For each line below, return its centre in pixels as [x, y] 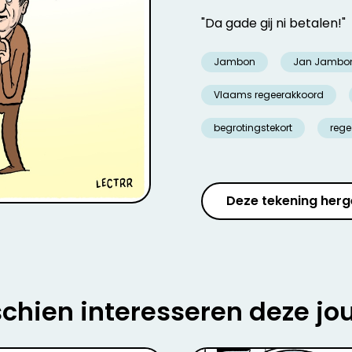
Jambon [235, 62]
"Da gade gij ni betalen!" [275, 23]
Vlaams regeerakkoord [269, 95]
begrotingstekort [253, 128]
